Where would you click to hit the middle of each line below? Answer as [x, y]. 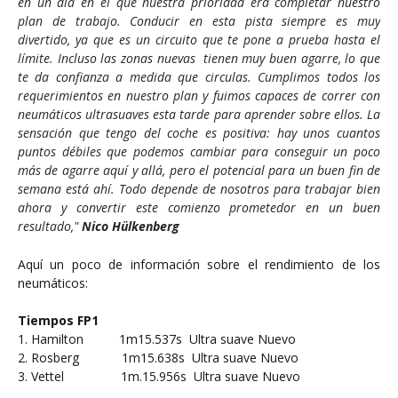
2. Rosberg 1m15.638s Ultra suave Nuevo [158, 358]
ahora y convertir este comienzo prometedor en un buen [199, 207]
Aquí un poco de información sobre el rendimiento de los [199, 264]
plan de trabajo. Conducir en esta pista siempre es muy [199, 21]
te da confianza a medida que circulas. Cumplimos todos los [199, 77]
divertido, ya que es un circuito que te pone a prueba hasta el [199, 40]
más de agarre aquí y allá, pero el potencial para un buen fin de [199, 170]
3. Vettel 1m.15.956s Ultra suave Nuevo [159, 376]
